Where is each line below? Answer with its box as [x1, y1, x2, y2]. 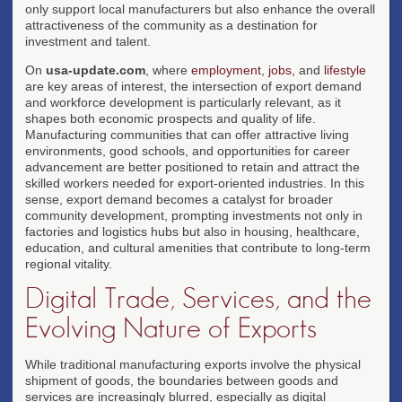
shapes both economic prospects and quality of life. [25, 110, 316, 126]
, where [145, 62, 191, 77]
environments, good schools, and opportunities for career [25, 143, 350, 158]
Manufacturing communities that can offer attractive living [25, 127, 349, 142]
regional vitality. [25, 256, 112, 271]
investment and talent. [25, 33, 151, 48]
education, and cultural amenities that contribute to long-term [25, 240, 371, 255]
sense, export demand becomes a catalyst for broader [25, 191, 333, 206]
